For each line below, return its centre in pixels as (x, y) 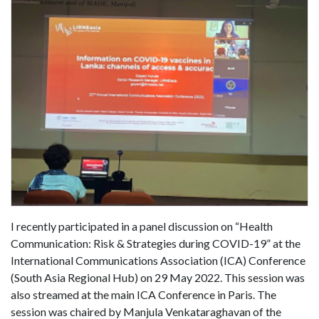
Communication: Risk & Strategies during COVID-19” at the (156, 244)
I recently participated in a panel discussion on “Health (142, 226)
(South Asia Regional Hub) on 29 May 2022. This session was (158, 278)
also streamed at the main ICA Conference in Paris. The (143, 295)
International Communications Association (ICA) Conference (158, 261)
